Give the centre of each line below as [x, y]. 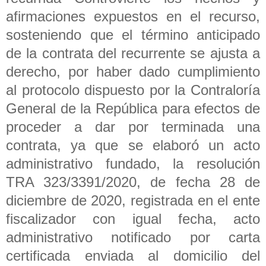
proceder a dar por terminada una [133, 126]
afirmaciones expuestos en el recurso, [133, 16]
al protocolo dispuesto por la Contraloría [133, 90]
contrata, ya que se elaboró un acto [133, 145]
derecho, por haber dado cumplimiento [133, 71]
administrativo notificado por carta [133, 237]
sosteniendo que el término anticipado [133, 34]
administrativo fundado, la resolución [133, 163]
